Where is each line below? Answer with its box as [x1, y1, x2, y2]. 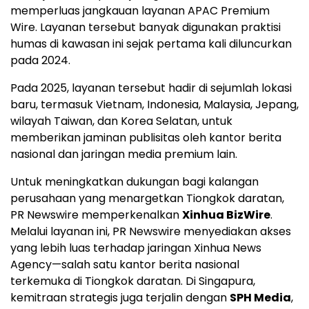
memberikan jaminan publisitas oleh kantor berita [10, 130, 281, 146]
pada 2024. [10, 52, 73, 69]
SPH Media [230, 290, 291, 306]
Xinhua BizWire [182, 207, 270, 223]
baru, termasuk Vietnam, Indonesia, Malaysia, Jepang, [10, 97, 299, 113]
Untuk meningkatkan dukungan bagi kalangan [10, 174, 259, 190]
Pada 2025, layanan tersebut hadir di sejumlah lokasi [10, 80, 292, 97]
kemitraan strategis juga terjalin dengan [10, 290, 230, 306]
